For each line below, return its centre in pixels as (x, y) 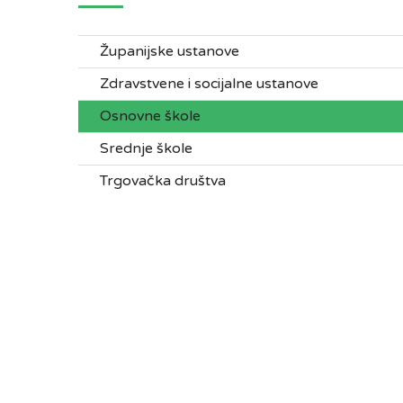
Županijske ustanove (170, 51)
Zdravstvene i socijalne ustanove (209, 84)
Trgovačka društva (163, 181)
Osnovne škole (150, 116)
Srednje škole (146, 148)
